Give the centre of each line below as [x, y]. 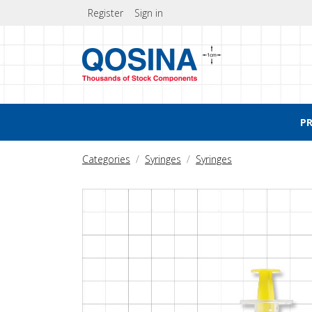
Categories [106, 159]
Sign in [149, 13]
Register [106, 13]
